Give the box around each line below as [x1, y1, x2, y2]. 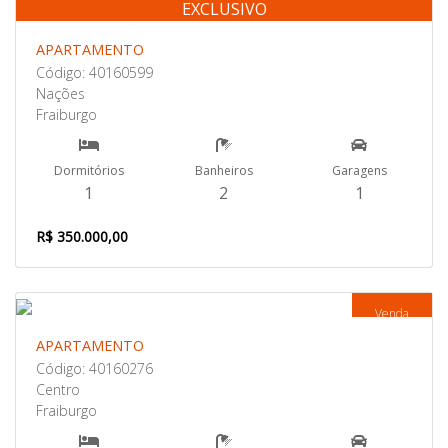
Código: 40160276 [36, 359, 153, 378]
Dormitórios [53, 162, 124, 179]
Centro [36, 380, 80, 399]
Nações [36, 84, 85, 103]
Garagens [331, 162, 387, 179]
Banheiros [194, 162, 253, 179]
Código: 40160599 [36, 63, 153, 82]
